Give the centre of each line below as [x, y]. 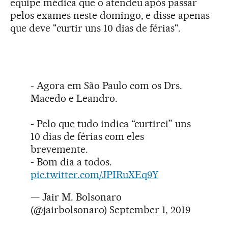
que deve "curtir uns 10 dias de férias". [97, 28]
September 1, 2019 [150, 209]
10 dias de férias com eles [87, 136]
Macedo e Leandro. [74, 98]
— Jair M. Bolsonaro [76, 197]
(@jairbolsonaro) [70, 209]
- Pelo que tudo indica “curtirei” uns [111, 123]
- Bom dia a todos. [71, 162]
